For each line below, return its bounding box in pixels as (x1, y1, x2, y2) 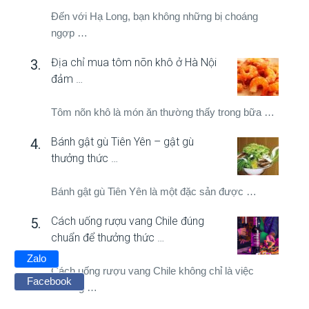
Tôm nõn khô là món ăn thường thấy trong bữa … (51, 106, 275, 118)
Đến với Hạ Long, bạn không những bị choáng (51, 10, 258, 22)
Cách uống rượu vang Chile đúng (51, 214, 204, 228)
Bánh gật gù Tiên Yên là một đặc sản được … (51, 185, 257, 197)
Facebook (27, 275, 72, 287)
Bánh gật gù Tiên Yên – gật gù (51, 134, 194, 148)
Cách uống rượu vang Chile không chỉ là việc (51, 264, 254, 277)
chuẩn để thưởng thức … (51, 230, 164, 244)
